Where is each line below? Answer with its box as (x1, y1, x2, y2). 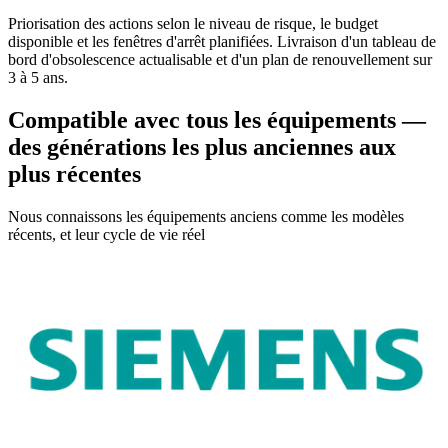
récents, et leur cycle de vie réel (8, 226, 205, 244)
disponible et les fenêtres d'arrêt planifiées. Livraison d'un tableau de (8, 33, 436, 51)
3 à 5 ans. (8, 69, 68, 87)
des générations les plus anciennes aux (8, 134, 396, 161)
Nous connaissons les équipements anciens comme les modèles (8, 208, 404, 226)
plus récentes (8, 161, 141, 188)
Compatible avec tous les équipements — (8, 107, 426, 134)
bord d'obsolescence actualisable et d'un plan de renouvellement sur (8, 51, 432, 69)
